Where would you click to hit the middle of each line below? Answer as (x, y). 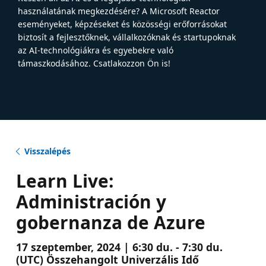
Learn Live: (64, 180)
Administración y (91, 201)
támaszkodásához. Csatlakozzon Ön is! (94, 63)
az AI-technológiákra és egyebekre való (96, 50)
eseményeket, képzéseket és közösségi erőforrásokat (122, 24)
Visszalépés (47, 151)
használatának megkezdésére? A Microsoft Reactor (119, 11)
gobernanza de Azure (110, 222)
